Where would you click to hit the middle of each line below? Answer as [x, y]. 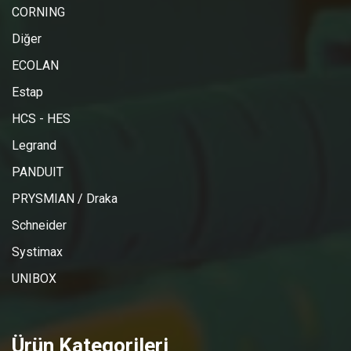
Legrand [34, 145]
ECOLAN [35, 65]
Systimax [37, 252]
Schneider [39, 225]
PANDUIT [38, 172]
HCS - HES [41, 119]
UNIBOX [34, 279]
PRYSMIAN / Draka [65, 199]
